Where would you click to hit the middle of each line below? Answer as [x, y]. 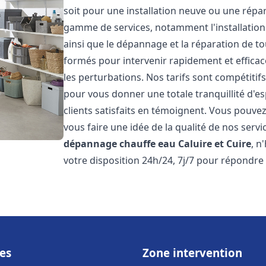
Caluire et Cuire [215, 144]
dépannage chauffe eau [120, 144]
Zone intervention [192, 253]
